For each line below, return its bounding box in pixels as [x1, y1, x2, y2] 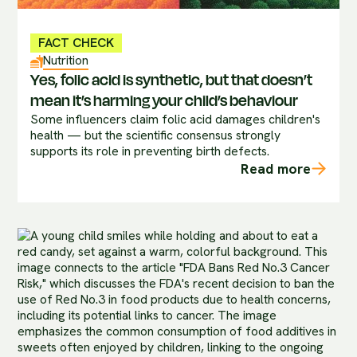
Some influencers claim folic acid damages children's [30, 110, 321, 127]
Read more [240, 159, 311, 178]
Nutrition [42, 52, 88, 69]
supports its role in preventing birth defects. [30, 142, 270, 159]
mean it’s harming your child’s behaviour [30, 88, 299, 112]
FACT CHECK [37, 34, 114, 52]
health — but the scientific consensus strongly [30, 126, 281, 143]
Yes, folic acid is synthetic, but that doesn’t [30, 68, 313, 92]
